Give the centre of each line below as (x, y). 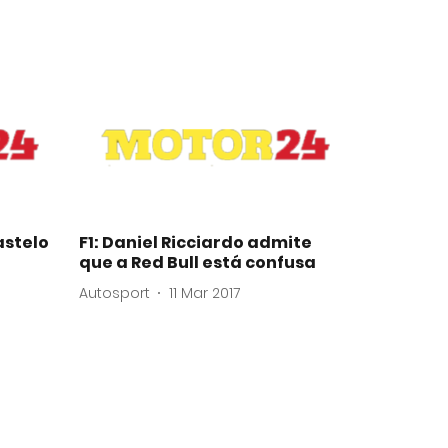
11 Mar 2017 (204, 292)
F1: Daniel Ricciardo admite (195, 243)
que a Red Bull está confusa (197, 263)
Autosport (114, 292)
